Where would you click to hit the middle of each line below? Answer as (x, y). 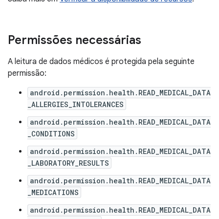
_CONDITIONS (51, 134)
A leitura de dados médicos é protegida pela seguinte (101, 62)
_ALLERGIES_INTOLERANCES (76, 104)
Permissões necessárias (75, 40)
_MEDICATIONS (53, 192)
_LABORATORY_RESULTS (68, 163)
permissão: (27, 73)
